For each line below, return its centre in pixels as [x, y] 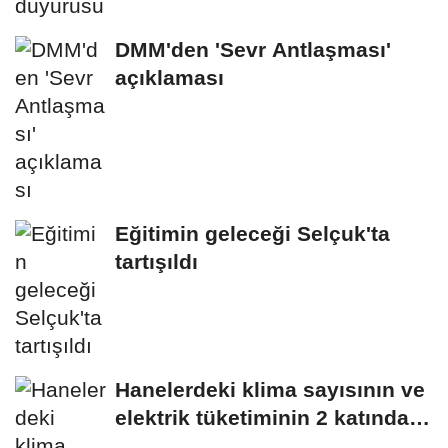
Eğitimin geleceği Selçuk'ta [252, 234]
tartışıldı [156, 262]
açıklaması [169, 78]
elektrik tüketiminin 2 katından [268, 418]
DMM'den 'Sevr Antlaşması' [253, 50]
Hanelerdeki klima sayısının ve [270, 390]
